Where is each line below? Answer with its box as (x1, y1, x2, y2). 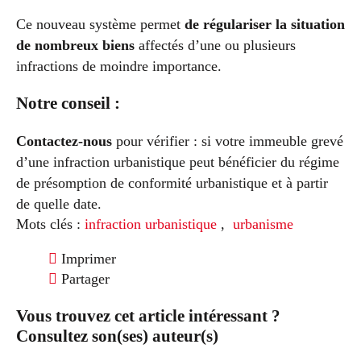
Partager (61, 270, 110, 287)
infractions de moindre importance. (16, 57, 222, 74)
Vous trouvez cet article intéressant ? (16, 305, 280, 326)
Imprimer (61, 250, 116, 267)
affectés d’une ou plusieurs (135, 36, 296, 53)
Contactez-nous (16, 132, 112, 149)
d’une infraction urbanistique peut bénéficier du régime (16, 153, 339, 170)
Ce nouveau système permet (16, 15, 185, 32)
